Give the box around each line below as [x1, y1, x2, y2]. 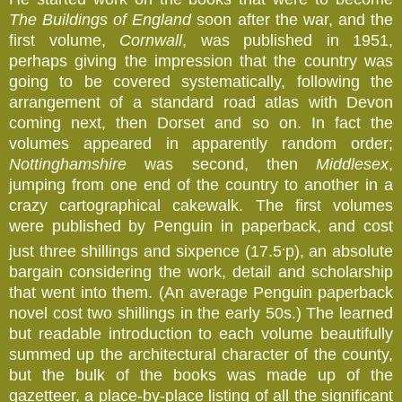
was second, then [127, 154, 316, 173]
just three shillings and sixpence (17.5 [9, 241, 282, 260]
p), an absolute [284, 241, 394, 260]
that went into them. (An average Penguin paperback [9, 283, 393, 301]
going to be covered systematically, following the [9, 72, 393, 91]
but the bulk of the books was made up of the [9, 365, 393, 384]
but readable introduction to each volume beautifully [9, 324, 393, 343]
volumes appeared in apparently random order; [9, 134, 393, 153]
